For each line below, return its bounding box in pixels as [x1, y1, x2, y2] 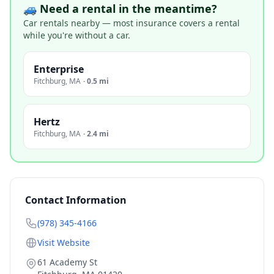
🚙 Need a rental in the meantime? [23, 1, 217, 16]
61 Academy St [37, 256, 97, 268]
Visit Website [37, 237, 90, 248]
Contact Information [25, 193, 127, 207]
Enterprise [34, 62, 84, 76]
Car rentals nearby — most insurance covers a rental [23, 17, 240, 29]
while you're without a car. [23, 29, 130, 41]
